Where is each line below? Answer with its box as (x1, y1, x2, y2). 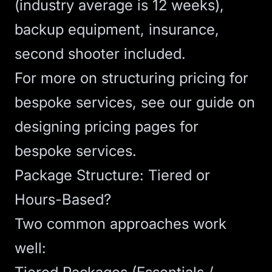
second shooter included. (15, 45, 186, 63)
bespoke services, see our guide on (15, 93, 255, 111)
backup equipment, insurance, (15, 21, 219, 38)
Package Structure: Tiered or (15, 166, 210, 184)
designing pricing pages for (15, 118, 199, 135)
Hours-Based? (15, 191, 111, 208)
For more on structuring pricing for (15, 69, 248, 87)
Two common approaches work (15, 215, 226, 233)
